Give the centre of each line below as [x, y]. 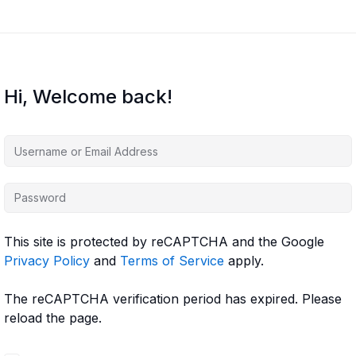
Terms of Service [172, 261]
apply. [244, 261]
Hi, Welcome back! [88, 97]
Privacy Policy [47, 261]
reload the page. [53, 318]
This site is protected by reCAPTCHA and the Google [164, 242]
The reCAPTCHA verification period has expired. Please [173, 299]
